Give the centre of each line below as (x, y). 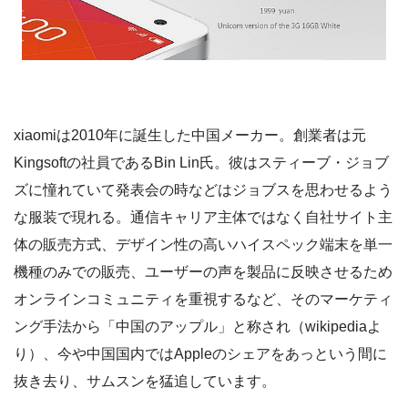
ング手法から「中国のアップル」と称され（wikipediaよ (198, 326)
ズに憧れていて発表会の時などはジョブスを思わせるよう (203, 189)
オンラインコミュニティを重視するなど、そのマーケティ (203, 299)
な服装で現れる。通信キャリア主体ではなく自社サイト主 (203, 217)
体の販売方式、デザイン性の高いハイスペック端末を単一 (203, 244)
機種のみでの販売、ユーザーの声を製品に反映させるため (203, 271)
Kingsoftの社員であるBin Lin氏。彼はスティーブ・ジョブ (201, 162)
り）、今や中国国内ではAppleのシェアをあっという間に (200, 353)
